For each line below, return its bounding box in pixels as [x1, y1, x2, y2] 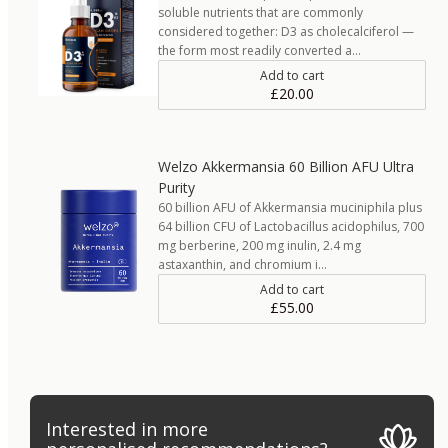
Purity [158, 177, 195, 197]
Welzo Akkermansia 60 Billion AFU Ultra [158, 156, 414, 176]
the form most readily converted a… [158, 41, 361, 59]
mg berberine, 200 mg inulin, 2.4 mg [158, 236, 361, 254]
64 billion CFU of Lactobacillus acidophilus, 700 [158, 217, 424, 235]
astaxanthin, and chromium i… [158, 255, 327, 273]
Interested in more [46, 416, 208, 441]
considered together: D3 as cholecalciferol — [158, 22, 414, 40]
